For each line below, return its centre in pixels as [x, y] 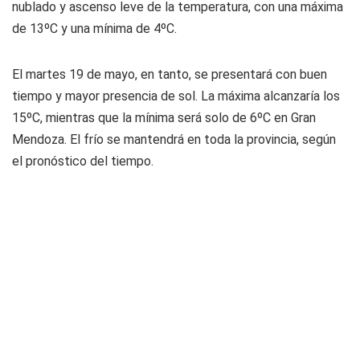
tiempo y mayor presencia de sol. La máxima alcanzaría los [176, 96]
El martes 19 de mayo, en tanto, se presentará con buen [170, 74]
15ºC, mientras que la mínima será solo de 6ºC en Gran [164, 118]
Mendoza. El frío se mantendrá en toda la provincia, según [174, 139]
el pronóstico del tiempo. [83, 161]
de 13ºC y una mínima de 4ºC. [94, 29]
